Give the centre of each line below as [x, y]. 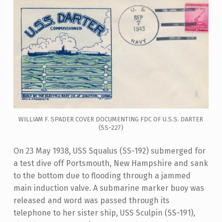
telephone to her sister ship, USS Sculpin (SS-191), [104, 213]
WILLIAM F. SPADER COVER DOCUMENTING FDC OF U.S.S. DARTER [111, 119]
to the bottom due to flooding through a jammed [102, 176]
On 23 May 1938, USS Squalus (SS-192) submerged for [109, 151]
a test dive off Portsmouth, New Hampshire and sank [111, 164]
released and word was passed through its [91, 201]
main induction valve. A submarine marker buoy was [109, 188]
